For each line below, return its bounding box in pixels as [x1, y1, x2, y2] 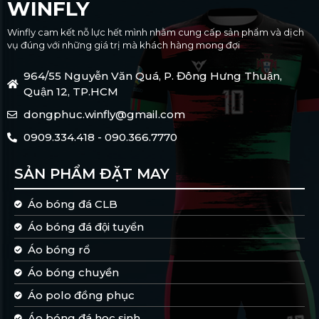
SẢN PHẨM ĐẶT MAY [14, 164, 169, 182]
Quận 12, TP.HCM [23, 84, 118, 98]
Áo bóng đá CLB [27, 197, 117, 211]
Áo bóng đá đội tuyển [27, 219, 144, 234]
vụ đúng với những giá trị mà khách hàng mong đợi [7, 38, 240, 51]
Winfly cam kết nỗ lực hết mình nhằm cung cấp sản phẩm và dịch [7, 26, 304, 38]
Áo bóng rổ [27, 242, 90, 256]
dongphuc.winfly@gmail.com [23, 107, 185, 121]
